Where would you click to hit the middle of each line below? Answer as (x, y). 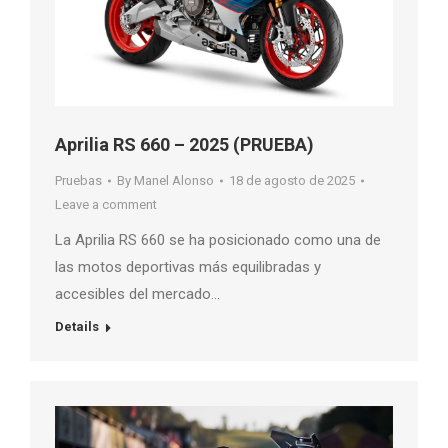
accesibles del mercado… (137, 294)
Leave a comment (106, 205)
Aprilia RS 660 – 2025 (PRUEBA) (184, 145)
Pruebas (78, 181)
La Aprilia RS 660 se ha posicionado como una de (218, 240)
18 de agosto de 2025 (292, 181)
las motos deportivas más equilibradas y (188, 267)
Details (77, 327)
